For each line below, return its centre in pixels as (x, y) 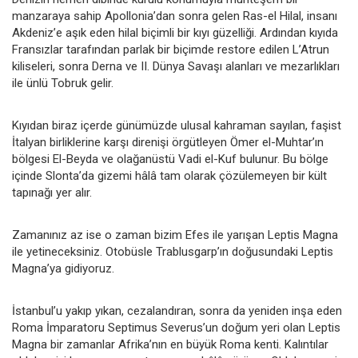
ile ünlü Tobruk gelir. (63, 83)
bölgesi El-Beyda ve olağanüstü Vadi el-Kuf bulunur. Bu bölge (170, 159)
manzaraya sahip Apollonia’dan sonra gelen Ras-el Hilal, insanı (175, 16)
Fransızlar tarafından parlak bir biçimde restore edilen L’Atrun (171, 49)
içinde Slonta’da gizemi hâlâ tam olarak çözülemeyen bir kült (169, 175)
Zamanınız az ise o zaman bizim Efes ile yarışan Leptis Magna (175, 235)
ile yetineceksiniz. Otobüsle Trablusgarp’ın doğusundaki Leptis (173, 251)
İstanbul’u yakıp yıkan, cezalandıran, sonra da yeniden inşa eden (177, 310)
